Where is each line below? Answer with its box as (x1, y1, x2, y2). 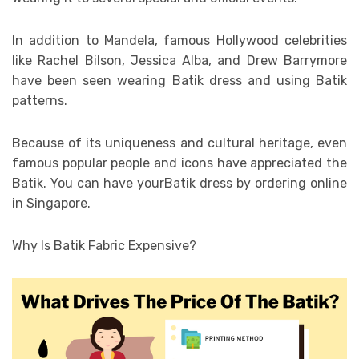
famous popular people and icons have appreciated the (12, 155, 347, 171)
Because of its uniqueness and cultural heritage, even (12, 135, 347, 151)
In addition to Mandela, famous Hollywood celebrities (12, 32, 347, 48)
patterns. (12, 92, 67, 108)
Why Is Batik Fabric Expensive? (12, 237, 196, 253)
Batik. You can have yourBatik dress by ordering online (12, 175, 347, 191)
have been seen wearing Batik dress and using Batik (12, 72, 347, 88)
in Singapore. (12, 195, 94, 211)
